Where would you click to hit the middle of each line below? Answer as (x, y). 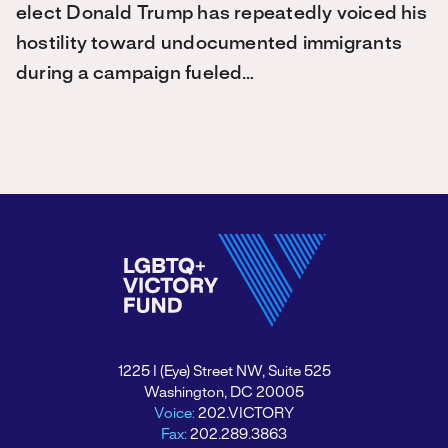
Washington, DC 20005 (224, 393)
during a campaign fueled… (135, 74)
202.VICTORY (246, 414)
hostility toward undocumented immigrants (209, 44)
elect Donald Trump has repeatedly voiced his (221, 14)
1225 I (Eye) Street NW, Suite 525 (224, 372)
